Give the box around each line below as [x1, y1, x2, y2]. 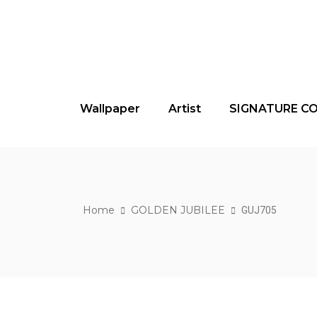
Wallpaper [80, 102, 140, 115]
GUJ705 [241, 204, 277, 216]
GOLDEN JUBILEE [131, 204, 225, 217]
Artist [168, 102, 201, 115]
